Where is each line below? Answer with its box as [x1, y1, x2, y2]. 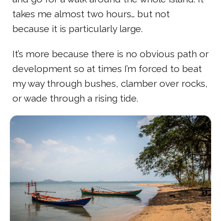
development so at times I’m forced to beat [12, 63, 202, 74]
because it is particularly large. [12, 23, 143, 34]
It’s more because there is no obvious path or [12, 48, 209, 59]
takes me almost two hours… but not [12, 8, 170, 19]
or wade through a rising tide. [12, 92, 138, 104]
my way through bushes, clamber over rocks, [12, 77, 208, 89]
